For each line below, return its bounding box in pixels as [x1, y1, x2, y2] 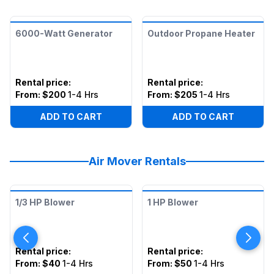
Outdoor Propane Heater [147, 28, 255, 39]
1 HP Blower [147, 197, 198, 207]
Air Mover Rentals [88, 155, 186, 168]
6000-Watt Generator [15, 28, 113, 39]
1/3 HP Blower [15, 197, 75, 207]
